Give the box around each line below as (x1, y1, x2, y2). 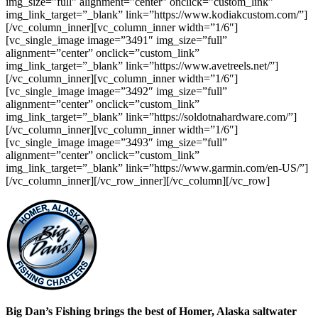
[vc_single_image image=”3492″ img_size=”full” (6, 85, 227, 97)
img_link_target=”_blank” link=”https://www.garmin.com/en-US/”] (6, 162, 308, 174)
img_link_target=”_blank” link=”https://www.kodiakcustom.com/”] (6, 9, 307, 21)
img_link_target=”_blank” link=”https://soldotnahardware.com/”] (6, 111, 297, 123)
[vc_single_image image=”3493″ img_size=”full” (6, 136, 227, 148)
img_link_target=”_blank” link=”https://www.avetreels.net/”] (6, 60, 278, 72)
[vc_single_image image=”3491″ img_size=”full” (6, 34, 227, 46)
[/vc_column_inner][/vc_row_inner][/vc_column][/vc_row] (6, 175, 270, 187)
